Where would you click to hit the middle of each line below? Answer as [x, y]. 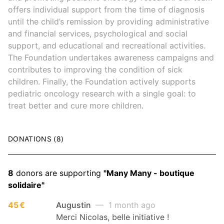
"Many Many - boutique [149, 173]
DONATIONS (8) [36, 138]
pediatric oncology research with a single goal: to [102, 93]
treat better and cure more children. [76, 105]
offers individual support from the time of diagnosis [106, 9]
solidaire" [26, 185]
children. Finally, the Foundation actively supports [102, 81]
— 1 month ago [124, 205]
